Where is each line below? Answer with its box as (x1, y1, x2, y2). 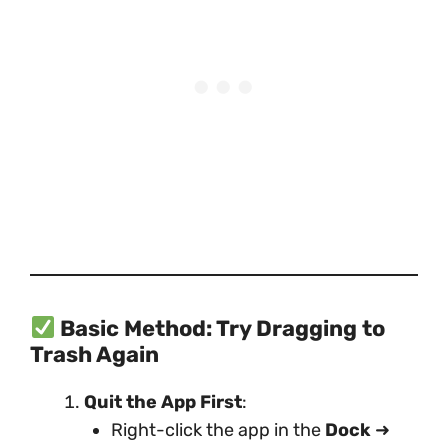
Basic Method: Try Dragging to (60, 315, 386, 342)
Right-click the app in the (111, 419, 325, 441)
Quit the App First (84, 391, 242, 413)
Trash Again (30, 341, 159, 368)
